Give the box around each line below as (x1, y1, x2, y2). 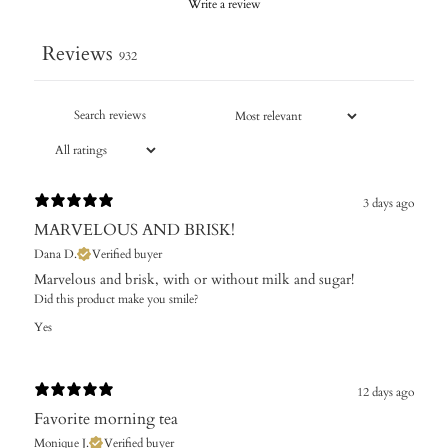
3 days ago (363, 194, 414, 211)
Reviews (42, 40, 113, 68)
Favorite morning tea (34, 408, 178, 431)
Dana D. (34, 246, 77, 263)
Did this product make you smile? (34, 291, 199, 308)
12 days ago (357, 383, 414, 400)
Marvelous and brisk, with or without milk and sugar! (34, 270, 354, 290)
